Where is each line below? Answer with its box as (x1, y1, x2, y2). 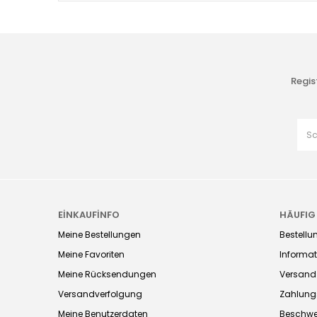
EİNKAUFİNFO (58, 208, 120, 222)
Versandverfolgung (58, 288, 142, 301)
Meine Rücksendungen (58, 268, 156, 281)
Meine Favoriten (58, 248, 125, 261)
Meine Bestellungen (58, 229, 141, 241)
